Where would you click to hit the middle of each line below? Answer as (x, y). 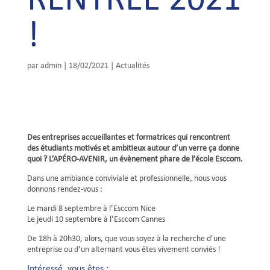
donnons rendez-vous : (64, 190)
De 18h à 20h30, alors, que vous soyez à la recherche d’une (126, 239)
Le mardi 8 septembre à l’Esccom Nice (91, 209)
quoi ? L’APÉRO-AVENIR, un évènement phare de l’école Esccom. (135, 159)
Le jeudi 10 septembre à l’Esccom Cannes (96, 220)
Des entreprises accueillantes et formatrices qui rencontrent (128, 138)
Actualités (132, 66)
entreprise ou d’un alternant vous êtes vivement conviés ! (124, 250)
